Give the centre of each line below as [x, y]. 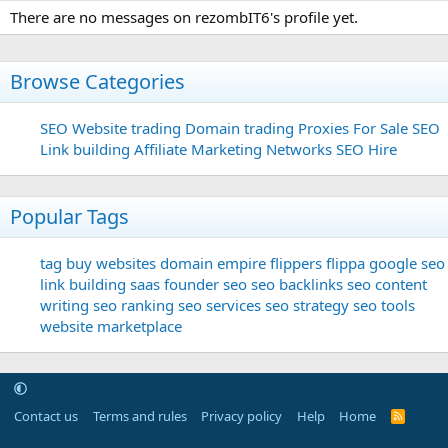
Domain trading [239, 128]
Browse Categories [97, 81]
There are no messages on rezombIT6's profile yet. [184, 17]
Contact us [46, 416]
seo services [219, 305]
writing [64, 305]
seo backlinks [297, 284]
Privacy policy [241, 416]
